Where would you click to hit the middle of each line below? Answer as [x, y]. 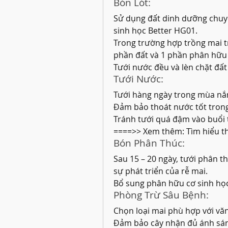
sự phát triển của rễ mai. [161, 171]
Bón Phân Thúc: [149, 143]
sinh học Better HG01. [155, 31]
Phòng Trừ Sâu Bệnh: [161, 195]
